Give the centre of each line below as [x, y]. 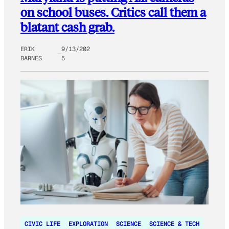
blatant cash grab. [67, 27]
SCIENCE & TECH [174, 224]
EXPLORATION [88, 224]
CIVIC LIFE [42, 224]
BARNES [31, 58]
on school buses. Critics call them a [113, 12]
